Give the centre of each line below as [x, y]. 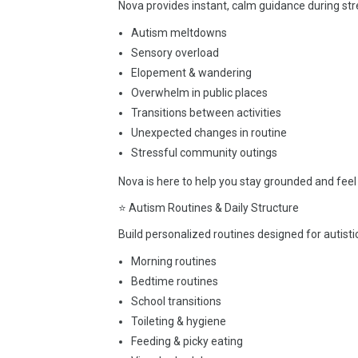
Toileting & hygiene [179, 321]
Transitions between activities [206, 113]
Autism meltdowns [179, 33]
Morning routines [174, 261]
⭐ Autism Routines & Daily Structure [209, 208]
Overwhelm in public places [199, 93]
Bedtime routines [175, 281]
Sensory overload [175, 53]
